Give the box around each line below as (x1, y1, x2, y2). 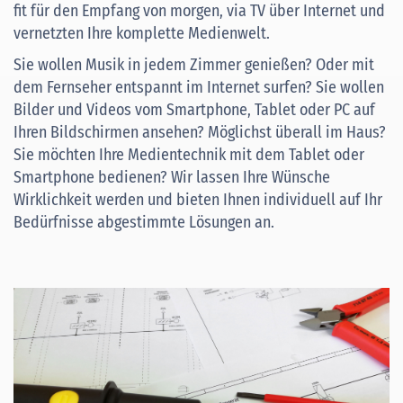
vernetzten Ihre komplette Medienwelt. (13, 23, 270, 44)
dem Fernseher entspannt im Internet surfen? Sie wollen (13, 77, 384, 98)
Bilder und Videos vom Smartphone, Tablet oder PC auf (13, 100, 375, 121)
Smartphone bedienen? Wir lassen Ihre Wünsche (13, 167, 330, 188)
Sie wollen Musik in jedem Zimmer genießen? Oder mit (13, 55, 374, 76)
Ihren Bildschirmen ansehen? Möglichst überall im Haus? (13, 122, 386, 143)
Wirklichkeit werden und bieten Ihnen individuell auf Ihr (13, 190, 382, 210)
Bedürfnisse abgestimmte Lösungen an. (13, 212, 274, 233)
